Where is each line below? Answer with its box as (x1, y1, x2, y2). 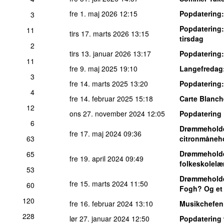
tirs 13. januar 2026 (69, 48, 131, 58)
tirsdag (179, 33, 203, 43)
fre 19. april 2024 (69, 153, 123, 163)
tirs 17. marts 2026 (69, 28, 129, 38)
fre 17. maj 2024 (69, 128, 121, 138)
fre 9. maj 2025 (69, 63, 117, 73)
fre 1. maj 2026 (69, 8, 117, 18)
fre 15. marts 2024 (69, 178, 128, 188)
